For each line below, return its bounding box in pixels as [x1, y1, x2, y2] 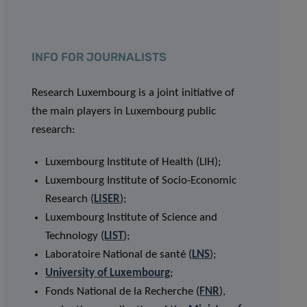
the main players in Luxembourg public [32, 106, 217, 117]
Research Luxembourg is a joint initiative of [32, 87, 235, 99]
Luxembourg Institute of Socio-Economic [45, 175, 237, 186]
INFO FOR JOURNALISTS [32, 50, 167, 64]
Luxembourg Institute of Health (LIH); [45, 156, 222, 168]
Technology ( [45, 230, 105, 242]
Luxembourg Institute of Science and [45, 212, 218, 223]
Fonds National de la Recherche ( [45, 286, 200, 297]
